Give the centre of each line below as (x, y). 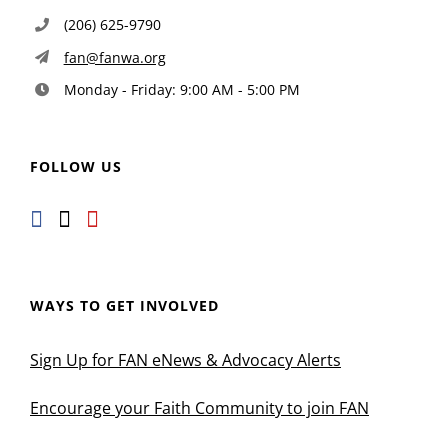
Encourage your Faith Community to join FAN (199, 408)
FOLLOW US (76, 167)
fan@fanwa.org (114, 57)
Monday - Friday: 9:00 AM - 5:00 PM (181, 90)
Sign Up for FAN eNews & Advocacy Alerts (185, 360)
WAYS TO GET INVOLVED (124, 306)
